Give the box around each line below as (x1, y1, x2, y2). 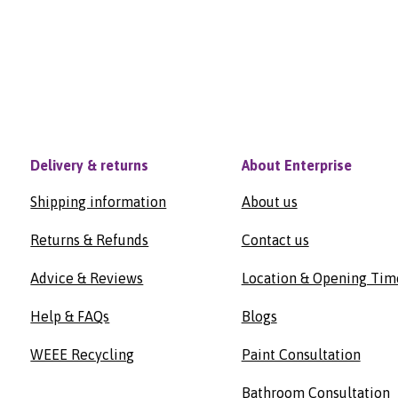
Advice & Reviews (30, 269, 144, 286)
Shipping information (30, 193, 167, 210)
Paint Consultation (241, 346, 361, 362)
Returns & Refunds (30, 231, 149, 248)
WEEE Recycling (30, 346, 135, 362)
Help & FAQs (30, 307, 110, 324)
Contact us (241, 231, 309, 248)
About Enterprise (241, 156, 352, 173)
